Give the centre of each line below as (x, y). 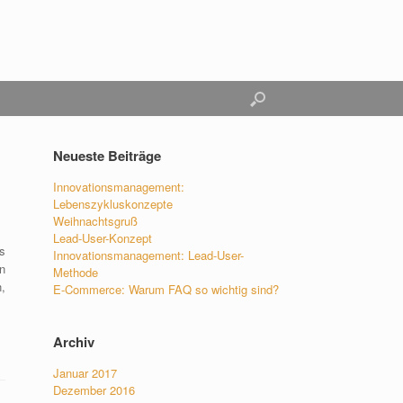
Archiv (74, 342)
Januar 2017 (85, 373)
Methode (76, 272)
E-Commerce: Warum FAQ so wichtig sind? (166, 289)
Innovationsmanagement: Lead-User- (149, 255)
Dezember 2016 (94, 390)
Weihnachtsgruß (96, 221)
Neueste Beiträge (107, 156)
